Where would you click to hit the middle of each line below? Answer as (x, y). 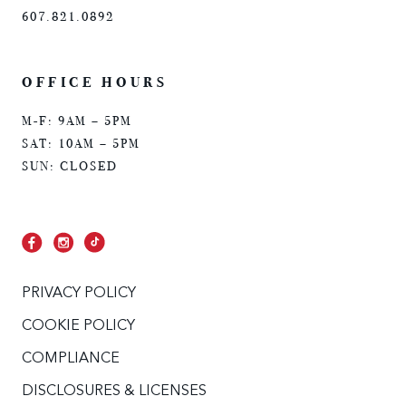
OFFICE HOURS (95, 82)
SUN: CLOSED (70, 166)
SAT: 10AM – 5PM (81, 143)
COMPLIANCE (71, 358)
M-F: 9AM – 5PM (77, 121)
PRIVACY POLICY (79, 293)
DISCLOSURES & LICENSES (114, 391)
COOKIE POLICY (78, 326)
